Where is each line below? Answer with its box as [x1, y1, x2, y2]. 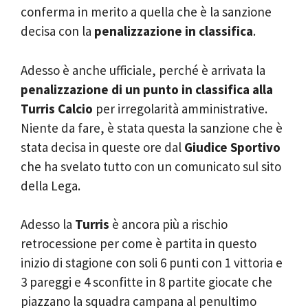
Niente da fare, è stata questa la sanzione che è [21, 119, 283, 136]
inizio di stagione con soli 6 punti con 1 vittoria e [21, 254, 283, 271]
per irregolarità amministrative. [93, 100, 267, 117]
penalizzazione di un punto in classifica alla [21, 80, 273, 98]
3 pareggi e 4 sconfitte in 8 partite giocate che [21, 274, 272, 290]
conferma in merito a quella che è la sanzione [21, 3, 272, 20]
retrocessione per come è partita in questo [21, 235, 256, 252]
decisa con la [21, 23, 94, 39]
